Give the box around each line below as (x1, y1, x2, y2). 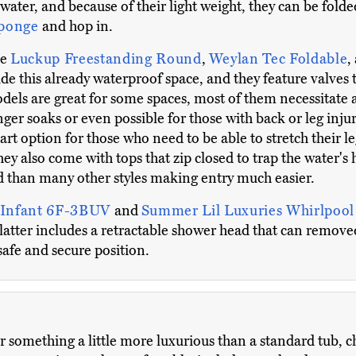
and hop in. (38, 17, 113, 36)
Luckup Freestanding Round (10, 50, 202, 68)
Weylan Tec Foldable (208, 50, 348, 68)
